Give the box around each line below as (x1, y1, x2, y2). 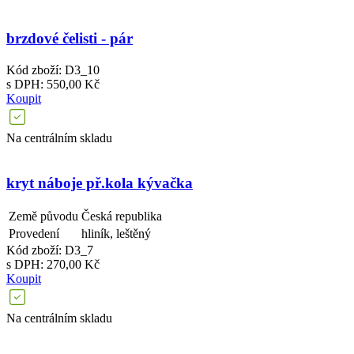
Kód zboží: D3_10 (6, 63, 100, 77)
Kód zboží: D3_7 (6, 243, 93, 257)
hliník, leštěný (81, 226, 151, 240)
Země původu (9, 209, 78, 223)
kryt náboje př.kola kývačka (6, 175, 193, 192)
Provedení (9, 226, 59, 240)
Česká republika (81, 209, 162, 223)
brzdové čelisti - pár (6, 29, 133, 47)
